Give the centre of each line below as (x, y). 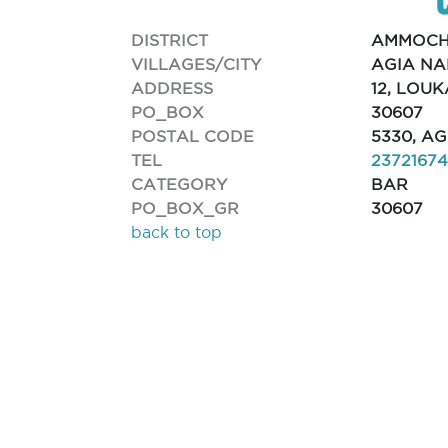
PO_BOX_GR (185, 207)
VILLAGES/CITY (196, 63)
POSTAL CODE (193, 135)
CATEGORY (179, 183)
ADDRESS (172, 87)
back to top (177, 232)
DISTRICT (170, 39)
